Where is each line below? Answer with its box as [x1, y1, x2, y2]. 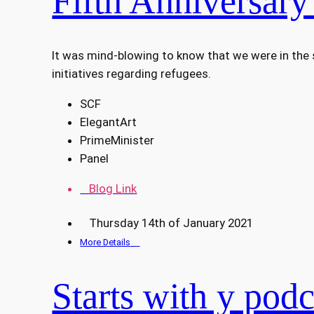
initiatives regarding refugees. [52, 67, 212, 81]
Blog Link [80, 181, 137, 196]
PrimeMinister [80, 133, 155, 148]
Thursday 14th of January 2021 [80, 215, 254, 230]
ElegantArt [80, 115, 137, 130]
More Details [80, 236, 131, 247]
